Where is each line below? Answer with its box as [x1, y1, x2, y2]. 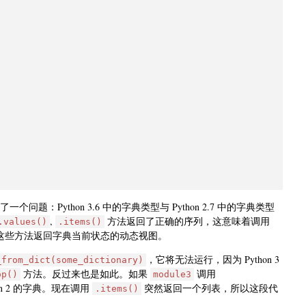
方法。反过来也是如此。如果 [20, 266, 150, 280]
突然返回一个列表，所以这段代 [141, 281, 278, 294]
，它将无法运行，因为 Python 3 [146, 252, 279, 266]
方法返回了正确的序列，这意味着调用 [105, 214, 270, 227]
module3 [153, 268, 191, 279]
